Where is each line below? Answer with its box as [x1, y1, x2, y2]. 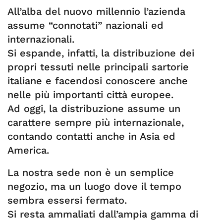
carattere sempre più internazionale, [7, 116, 184, 128]
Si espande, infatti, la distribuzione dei [7, 47, 194, 59]
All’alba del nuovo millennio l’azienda [7, 5, 185, 17]
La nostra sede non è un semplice [7, 166, 174, 178]
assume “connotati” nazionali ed [7, 19, 164, 31]
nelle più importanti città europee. [7, 89, 173, 101]
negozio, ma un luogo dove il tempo [7, 180, 181, 192]
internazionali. [7, 33, 74, 45]
